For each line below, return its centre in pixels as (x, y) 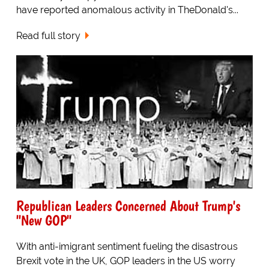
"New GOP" (44, 220)
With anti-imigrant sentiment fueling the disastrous (127, 246)
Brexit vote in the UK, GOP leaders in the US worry (125, 261)
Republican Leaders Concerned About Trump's (128, 205)
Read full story (48, 36)
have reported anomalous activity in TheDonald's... (127, 10)
